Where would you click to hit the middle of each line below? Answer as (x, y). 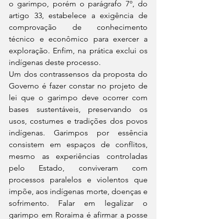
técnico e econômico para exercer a (78, 39)
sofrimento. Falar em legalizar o (78, 203)
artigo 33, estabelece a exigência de (78, 15)
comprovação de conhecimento (78, 27)
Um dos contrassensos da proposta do (78, 74)
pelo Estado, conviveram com (78, 168)
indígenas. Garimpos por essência (78, 133)
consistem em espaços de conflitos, (78, 144)
